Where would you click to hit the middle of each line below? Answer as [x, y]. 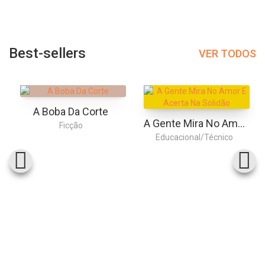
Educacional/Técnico [194, 138]
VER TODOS [227, 53]
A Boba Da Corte [71, 112]
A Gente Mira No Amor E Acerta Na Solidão [241, 124]
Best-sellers [47, 54]
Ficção [71, 126]
